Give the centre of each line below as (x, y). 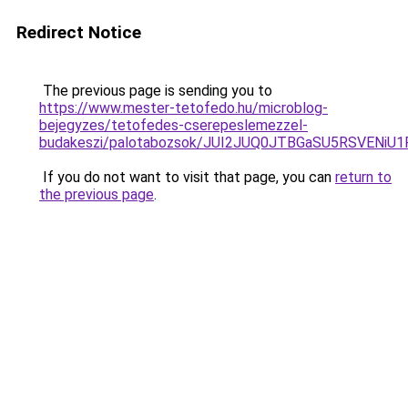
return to (363, 177)
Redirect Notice (79, 32)
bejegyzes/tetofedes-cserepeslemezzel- (173, 125)
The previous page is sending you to (156, 91)
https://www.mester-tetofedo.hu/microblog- (184, 108)
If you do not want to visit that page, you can (187, 177)
